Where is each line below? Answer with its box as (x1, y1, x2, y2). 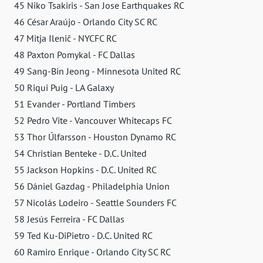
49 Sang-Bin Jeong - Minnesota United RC (14, 65, 181, 77)
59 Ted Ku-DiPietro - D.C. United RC (14, 229, 153, 241)
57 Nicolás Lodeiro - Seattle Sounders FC (14, 196, 177, 208)
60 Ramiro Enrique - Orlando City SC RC (14, 245, 171, 258)
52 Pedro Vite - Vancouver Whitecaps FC (14, 114, 172, 126)
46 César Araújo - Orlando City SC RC (14, 15, 157, 28)
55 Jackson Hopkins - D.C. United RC (14, 163, 157, 176)
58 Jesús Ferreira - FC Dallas (14, 213, 124, 225)
